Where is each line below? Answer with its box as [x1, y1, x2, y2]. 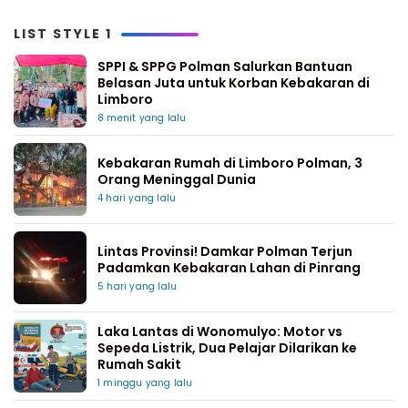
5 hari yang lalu [97, 280, 178, 293]
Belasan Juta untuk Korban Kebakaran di [97, 74, 370, 92]
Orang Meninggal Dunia [97, 170, 256, 189]
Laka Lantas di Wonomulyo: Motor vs [97, 322, 342, 341]
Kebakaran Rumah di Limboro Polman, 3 [97, 154, 362, 172]
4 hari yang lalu [97, 191, 177, 205]
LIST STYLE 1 [14, 25, 112, 43]
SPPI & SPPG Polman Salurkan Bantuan [97, 57, 352, 76]
